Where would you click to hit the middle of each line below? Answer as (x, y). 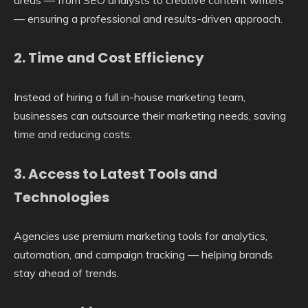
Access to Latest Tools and (123, 174)
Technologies (62, 197)
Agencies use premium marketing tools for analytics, (141, 236)
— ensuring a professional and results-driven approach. (148, 18)
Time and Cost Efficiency (116, 58)
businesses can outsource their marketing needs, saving (150, 115)
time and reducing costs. (73, 134)
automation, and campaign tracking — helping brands (143, 255)
